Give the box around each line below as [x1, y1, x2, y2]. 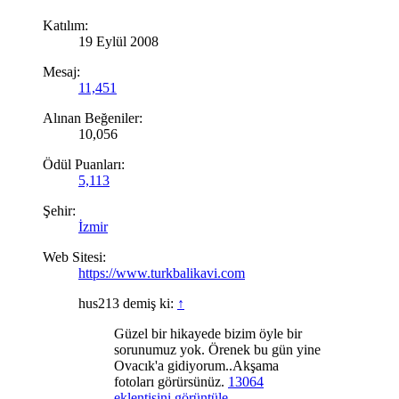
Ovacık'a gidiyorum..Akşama [114, 357, 279, 373]
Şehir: [43, 202, 76, 218]
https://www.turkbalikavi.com [78, 265, 245, 281]
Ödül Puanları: [43, 156, 125, 172]
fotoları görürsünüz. [114, 373, 228, 389]
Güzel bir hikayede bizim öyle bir [114, 325, 302, 341]
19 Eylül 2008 [78, 33, 159, 49]
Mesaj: [43, 63, 80, 79]
